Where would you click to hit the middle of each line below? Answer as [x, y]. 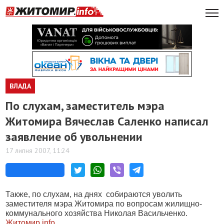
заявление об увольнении [74, 137]
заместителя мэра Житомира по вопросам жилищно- [104, 204]
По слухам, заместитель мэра [85, 106]
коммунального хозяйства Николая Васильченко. [98, 213]
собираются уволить [144, 194]
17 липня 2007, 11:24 [38, 150]
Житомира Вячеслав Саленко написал [107, 121]
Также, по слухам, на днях [55, 194]
